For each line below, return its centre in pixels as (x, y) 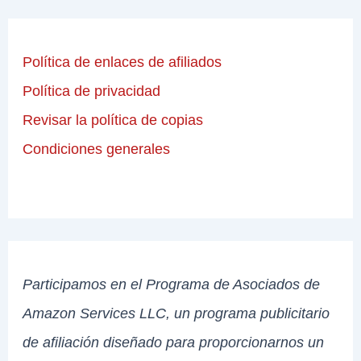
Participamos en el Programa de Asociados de (172, 284)
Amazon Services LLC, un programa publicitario (176, 313)
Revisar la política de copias (113, 120)
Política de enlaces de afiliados (122, 62)
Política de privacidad (92, 91)
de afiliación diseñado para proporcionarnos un (174, 342)
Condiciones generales (97, 149)
